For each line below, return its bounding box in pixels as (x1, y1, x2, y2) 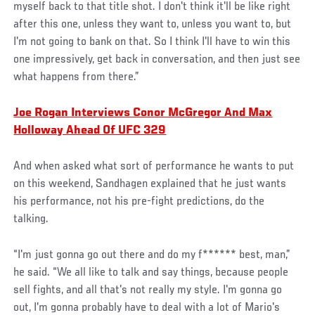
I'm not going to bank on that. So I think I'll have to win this (13, 35, 291, 49)
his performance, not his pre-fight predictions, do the (13, 195, 265, 208)
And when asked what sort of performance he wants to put (13, 160, 295, 173)
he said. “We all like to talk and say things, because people (13, 266, 289, 279)
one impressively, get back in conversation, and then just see (13, 53, 301, 66)
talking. (13, 212, 49, 226)
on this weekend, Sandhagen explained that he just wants (13, 177, 287, 191)
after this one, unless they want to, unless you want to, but (13, 18, 292, 31)
